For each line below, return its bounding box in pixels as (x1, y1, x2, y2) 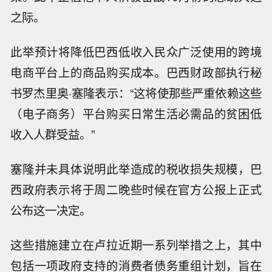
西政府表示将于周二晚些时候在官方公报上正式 (10, 181, 262, 199)
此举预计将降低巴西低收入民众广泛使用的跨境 (10, 43, 262, 61)
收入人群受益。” (10, 126, 95, 143)
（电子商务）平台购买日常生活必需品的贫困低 (10, 105, 262, 123)
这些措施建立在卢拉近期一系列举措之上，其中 (10, 236, 262, 253)
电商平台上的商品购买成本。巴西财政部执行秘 (10, 64, 262, 81)
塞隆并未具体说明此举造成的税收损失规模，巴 (10, 160, 262, 178)
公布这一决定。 (10, 202, 92, 219)
